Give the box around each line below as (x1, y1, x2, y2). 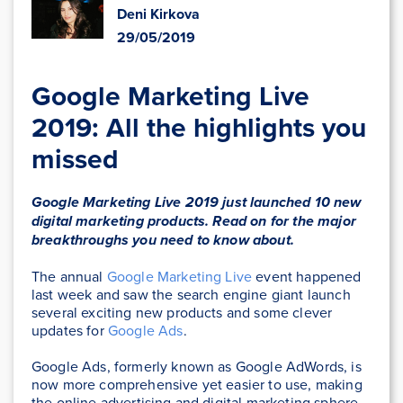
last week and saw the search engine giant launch (31, 284, 351, 305)
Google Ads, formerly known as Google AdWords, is (31, 356, 362, 377)
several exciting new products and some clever (31, 302, 333, 323)
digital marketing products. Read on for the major (31, 210, 356, 232)
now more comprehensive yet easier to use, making (31, 374, 363, 395)
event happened (252, 266, 362, 287)
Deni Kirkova (117, 4, 200, 25)
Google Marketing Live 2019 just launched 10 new (31, 192, 362, 213)
